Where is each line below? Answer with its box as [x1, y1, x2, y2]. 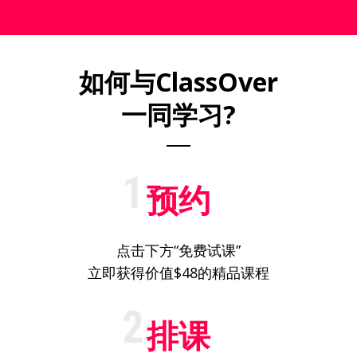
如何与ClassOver [79, 65, 278, 99]
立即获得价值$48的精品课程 [88, 263, 269, 283]
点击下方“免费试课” [116, 241, 241, 261]
